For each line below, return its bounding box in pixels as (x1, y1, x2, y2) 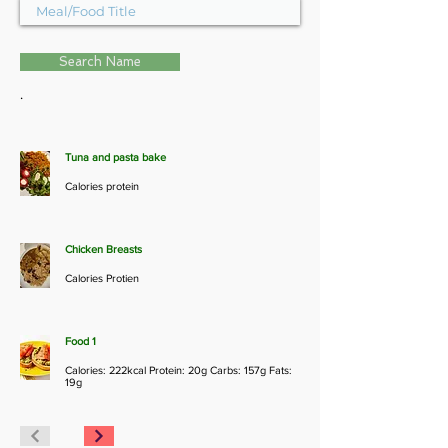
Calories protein (65, 180, 139, 192)
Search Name (59, 54, 141, 69)
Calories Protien (65, 272, 139, 284)
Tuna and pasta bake (65, 151, 166, 163)
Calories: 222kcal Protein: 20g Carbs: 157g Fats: (65, 364, 292, 376)
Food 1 (65, 335, 96, 347)
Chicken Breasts (65, 243, 142, 255)
